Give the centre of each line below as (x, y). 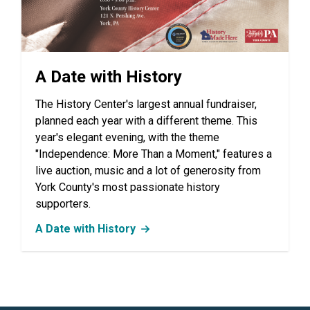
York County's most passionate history (127, 188)
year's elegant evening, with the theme (127, 138)
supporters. (63, 204)
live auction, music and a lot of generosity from (148, 171)
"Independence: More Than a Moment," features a (153, 154)
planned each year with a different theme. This (146, 121)
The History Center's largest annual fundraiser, (146, 104)
